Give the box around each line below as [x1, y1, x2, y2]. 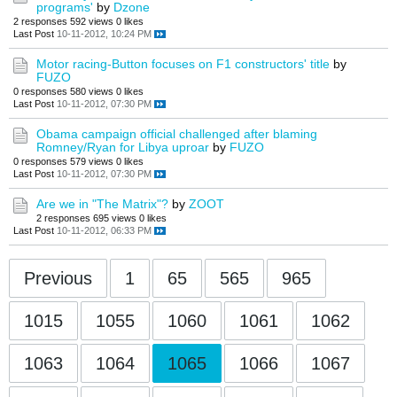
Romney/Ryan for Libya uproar [36, 140, 209, 155]
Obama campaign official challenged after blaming [36, 127, 317, 142]
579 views [70, 156, 113, 167]
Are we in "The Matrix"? [36, 197, 168, 212]
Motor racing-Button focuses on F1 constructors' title [36, 57, 330, 72]
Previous [24, 269, 92, 289]
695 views [93, 213, 136, 224]
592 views [70, 16, 113, 27]
